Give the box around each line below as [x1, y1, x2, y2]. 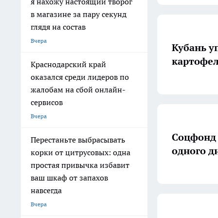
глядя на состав [31, 22, 86, 32]
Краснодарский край [31, 59, 106, 69]
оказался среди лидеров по [31, 72, 129, 82]
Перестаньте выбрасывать [31, 135, 125, 145]
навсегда [31, 185, 62, 195]
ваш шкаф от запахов [31, 173, 108, 182]
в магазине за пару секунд [31, 9, 127, 19]
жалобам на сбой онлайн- [31, 85, 126, 94]
